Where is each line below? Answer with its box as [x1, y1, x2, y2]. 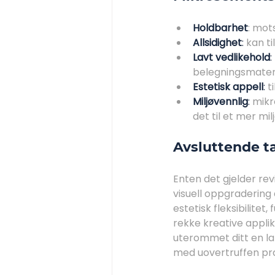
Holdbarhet [193, 20, 248, 35]
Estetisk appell [193, 79, 263, 94]
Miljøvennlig [193, 94, 248, 109]
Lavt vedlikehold [193, 50, 270, 64]
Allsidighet [193, 35, 242, 50]
